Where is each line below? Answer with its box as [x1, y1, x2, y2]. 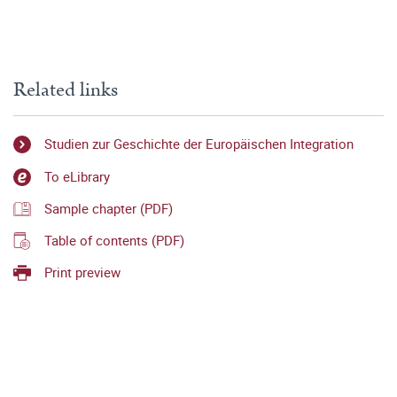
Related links [13, 75, 118, 105]
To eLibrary [44, 167, 110, 185]
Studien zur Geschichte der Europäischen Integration [44, 135, 354, 153]
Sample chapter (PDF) [44, 198, 173, 217]
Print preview [44, 263, 121, 282]
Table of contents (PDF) [44, 231, 184, 250]
